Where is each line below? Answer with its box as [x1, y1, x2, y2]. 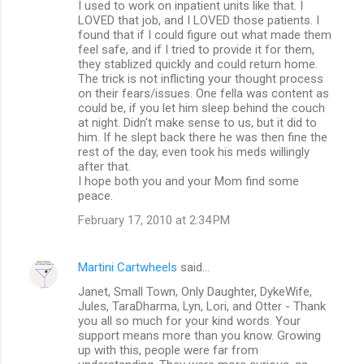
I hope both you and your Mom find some [78, 173, 299, 188]
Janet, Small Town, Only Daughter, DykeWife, [78, 284, 312, 299]
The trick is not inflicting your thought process [78, 71, 323, 86]
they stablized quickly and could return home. [78, 56, 318, 71]
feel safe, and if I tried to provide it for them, [78, 41, 314, 57]
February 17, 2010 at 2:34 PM [78, 212, 230, 227]
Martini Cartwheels [78, 259, 177, 275]
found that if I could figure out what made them [78, 27, 331, 42]
